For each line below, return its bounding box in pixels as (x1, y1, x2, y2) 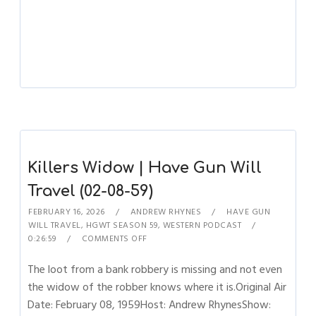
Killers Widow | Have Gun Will (28, 159, 262, 176)
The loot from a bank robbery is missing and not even (28, 260, 283, 279)
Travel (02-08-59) (28, 183, 154, 200)
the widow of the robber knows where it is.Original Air (28, 278, 287, 296)
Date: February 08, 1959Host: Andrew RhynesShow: (28, 296, 272, 314)
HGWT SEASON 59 (85, 219, 158, 232)
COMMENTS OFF (81, 232, 147, 245)
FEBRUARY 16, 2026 (28, 205, 105, 219)
